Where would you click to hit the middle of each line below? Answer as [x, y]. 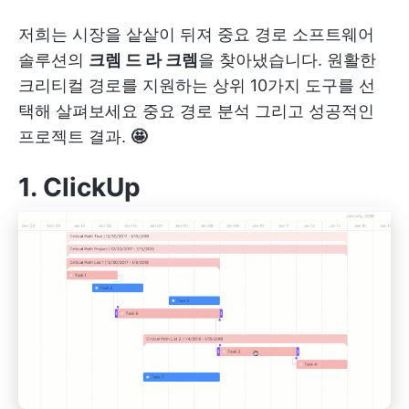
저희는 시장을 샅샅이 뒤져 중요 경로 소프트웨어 [196, 34]
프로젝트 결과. [74, 136]
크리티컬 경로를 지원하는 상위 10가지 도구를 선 [197, 85]
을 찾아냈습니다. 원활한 [287, 59]
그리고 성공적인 [312, 110]
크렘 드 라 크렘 [143, 59]
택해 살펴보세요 [80, 110]
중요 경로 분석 [196, 110]
